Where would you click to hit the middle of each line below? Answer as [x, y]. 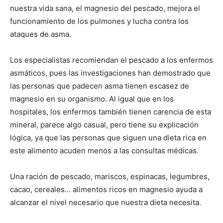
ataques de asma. [41, 34]
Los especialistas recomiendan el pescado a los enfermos [111, 60]
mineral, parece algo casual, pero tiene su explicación [104, 125]
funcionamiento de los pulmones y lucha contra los [99, 21]
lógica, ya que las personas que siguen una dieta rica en [108, 138]
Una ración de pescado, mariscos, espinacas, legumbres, [110, 176]
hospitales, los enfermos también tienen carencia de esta [111, 112]
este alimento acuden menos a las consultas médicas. [104, 151]
